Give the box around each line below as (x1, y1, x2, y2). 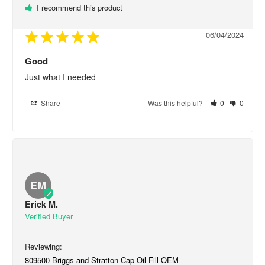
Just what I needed (24, 70, 96, 83)
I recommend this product (36, 1, 122, 13)
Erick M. (24, 198, 58, 210)
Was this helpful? (147, 97, 205, 108)
